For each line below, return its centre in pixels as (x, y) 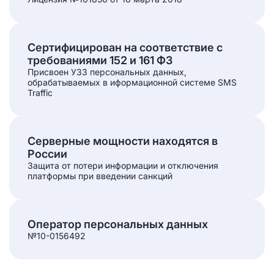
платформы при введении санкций (100, 176)
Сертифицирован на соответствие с (125, 47)
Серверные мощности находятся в (123, 141)
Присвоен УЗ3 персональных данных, (107, 72)
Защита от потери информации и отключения (123, 165)
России (47, 154)
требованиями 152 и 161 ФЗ (100, 60)
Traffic (40, 92)
